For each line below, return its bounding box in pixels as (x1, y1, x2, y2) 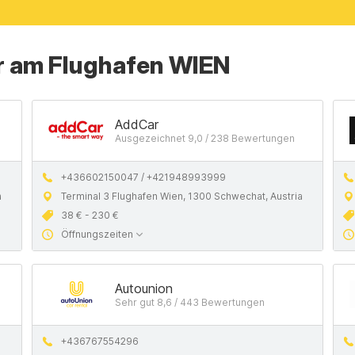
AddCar (115, 116, 158, 132)
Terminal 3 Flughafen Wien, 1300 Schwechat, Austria (61, 190, 303, 202)
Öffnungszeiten (61, 228, 133, 240)
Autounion (115, 281, 173, 296)
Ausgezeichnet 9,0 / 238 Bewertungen (115, 132, 295, 144)
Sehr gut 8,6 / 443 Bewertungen (115, 296, 265, 308)
